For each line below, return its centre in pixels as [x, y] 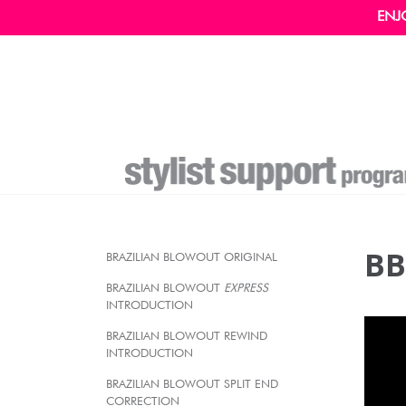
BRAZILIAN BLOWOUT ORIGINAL [192, 257]
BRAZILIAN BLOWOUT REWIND [187, 336]
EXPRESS [246, 288]
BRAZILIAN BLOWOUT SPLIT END [192, 384]
